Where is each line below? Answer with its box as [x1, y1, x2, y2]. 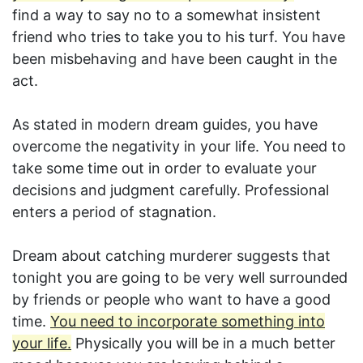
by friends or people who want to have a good [12, 291, 331, 309]
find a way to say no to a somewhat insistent [12, 6, 321, 24]
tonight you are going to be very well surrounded [12, 269, 348, 287]
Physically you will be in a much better [71, 335, 335, 352]
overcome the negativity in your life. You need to [12, 138, 346, 156]
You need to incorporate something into [50, 313, 325, 331]
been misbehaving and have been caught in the [12, 50, 337, 68]
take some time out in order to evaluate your [12, 160, 317, 177]
